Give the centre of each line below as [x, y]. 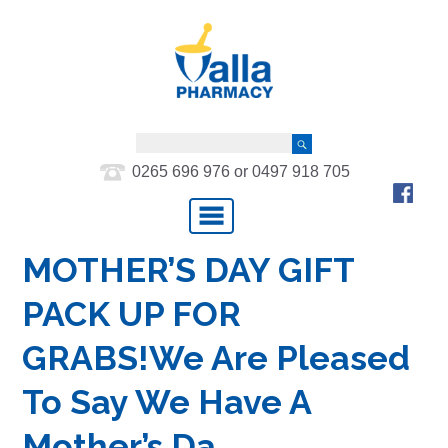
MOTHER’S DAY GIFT [188, 269]
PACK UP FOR [132, 313]
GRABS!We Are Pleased [216, 357]
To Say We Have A [167, 401]
